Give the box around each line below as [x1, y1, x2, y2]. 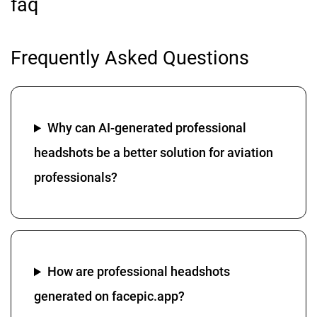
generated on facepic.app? [34, 289, 185, 304]
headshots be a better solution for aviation [34, 145, 273, 161]
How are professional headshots [47, 264, 231, 279]
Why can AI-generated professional [47, 120, 247, 136]
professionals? [34, 170, 117, 185]
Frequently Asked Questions [11, 46, 249, 69]
